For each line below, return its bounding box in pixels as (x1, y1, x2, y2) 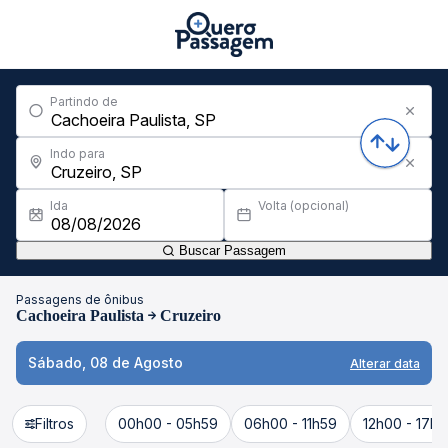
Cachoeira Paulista (16, 307, 144, 324)
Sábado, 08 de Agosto (28, 354, 183, 371)
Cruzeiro (160, 307, 221, 324)
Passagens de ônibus (16, 292, 144, 307)
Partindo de (50, 94, 118, 109)
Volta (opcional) (258, 198, 349, 213)
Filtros (35, 415, 74, 432)
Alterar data (350, 355, 420, 371)
